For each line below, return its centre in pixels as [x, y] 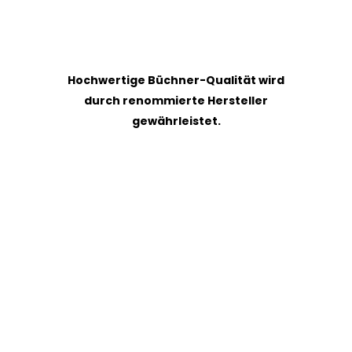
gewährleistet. [176, 121]
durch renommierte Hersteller [176, 101]
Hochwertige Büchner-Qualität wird [176, 81]
